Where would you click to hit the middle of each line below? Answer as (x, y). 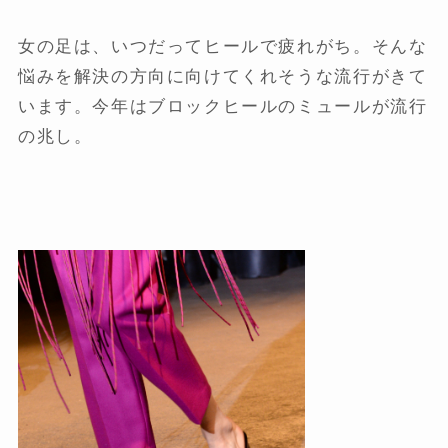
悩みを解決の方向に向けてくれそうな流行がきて (222, 76)
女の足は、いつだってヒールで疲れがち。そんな (222, 46)
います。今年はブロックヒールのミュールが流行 (222, 106)
